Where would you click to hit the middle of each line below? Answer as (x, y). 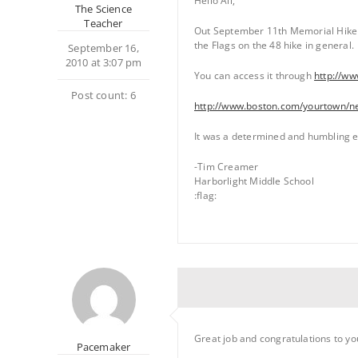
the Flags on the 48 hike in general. (274, 45)
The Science (103, 9)
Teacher (103, 23)
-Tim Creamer (227, 167)
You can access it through (255, 76)
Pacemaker (103, 347)
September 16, (103, 48)
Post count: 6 (103, 95)
